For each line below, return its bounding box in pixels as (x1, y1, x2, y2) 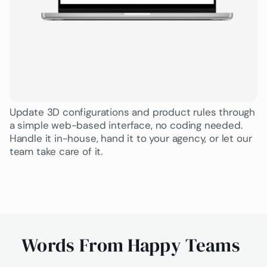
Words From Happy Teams (21, 232, 240, 259)
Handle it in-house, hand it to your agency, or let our (9, 131, 252, 145)
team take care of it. (9, 144, 103, 158)
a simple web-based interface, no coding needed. (9, 118, 243, 132)
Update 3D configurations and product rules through (9, 105, 256, 119)
